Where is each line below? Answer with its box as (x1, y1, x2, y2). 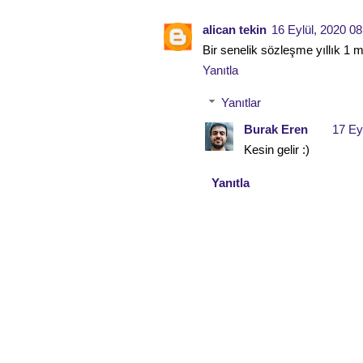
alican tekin (203, 22, 267, 36)
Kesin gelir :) (244, 143, 310, 156)
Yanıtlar (221, 96, 261, 109)
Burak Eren (244, 122, 308, 136)
